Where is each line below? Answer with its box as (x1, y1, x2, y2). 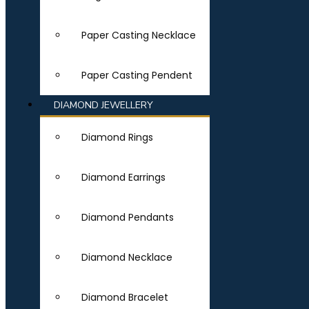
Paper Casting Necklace (81, 28, 196, 42)
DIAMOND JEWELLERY (54, 99, 153, 112)
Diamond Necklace (81, 250, 172, 264)
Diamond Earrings (81, 170, 166, 184)
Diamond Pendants (81, 210, 174, 224)
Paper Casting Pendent (81, 68, 192, 82)
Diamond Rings (81, 130, 153, 144)
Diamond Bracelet (81, 290, 168, 304)
